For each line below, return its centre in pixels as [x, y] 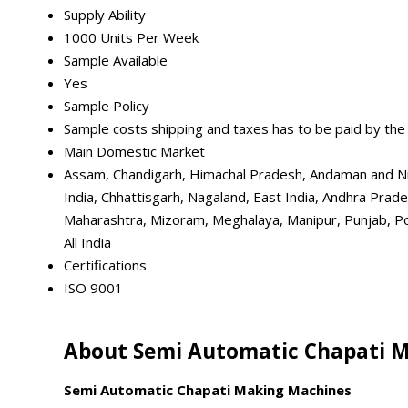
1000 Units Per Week [131, 38]
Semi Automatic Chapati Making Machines [209, 390]
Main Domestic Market [134, 152]
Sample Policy [107, 106]
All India [87, 243]
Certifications [105, 265]
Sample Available [116, 61]
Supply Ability [105, 15]
